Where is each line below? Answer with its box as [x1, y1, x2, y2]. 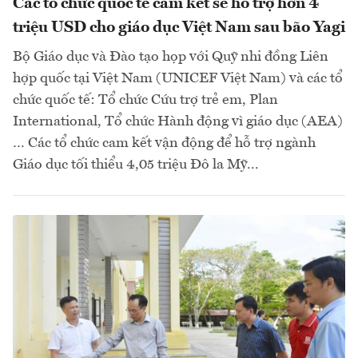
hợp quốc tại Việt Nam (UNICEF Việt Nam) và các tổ [13, 71, 343, 86]
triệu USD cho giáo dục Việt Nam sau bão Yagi [13, 20, 345, 37]
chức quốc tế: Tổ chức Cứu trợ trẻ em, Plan [13, 93, 278, 108]
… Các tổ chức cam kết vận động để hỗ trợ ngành [13, 136, 316, 151]
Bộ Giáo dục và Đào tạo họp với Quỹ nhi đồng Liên [13, 50, 328, 65]
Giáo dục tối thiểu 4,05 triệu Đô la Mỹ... [13, 157, 259, 173]
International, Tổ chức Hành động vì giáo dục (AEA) [13, 114, 343, 129]
